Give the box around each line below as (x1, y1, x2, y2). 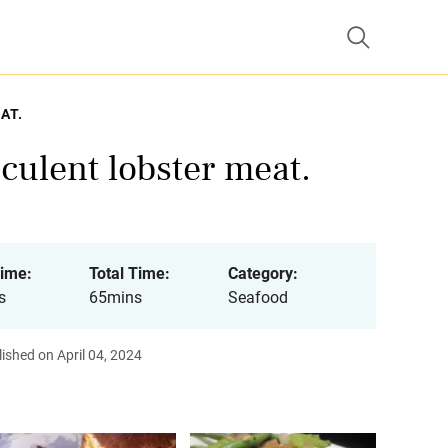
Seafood (227, 288, 288, 307)
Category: (227, 264, 298, 283)
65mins (88, 288, 142, 307)
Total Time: (88, 264, 170, 283)
